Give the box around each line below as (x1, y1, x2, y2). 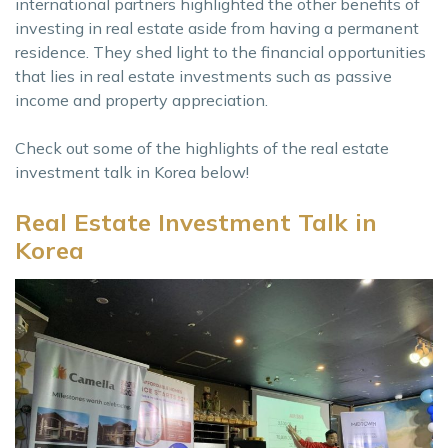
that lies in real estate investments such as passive (15, 65, 392, 86)
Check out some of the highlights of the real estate (15, 137, 389, 158)
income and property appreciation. (15, 89, 268, 110)
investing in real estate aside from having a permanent (15, 17, 419, 38)
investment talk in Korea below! (15, 161, 249, 182)
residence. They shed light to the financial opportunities (15, 41, 426, 62)
